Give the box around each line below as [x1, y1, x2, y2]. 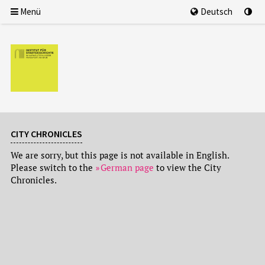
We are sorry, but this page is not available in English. [10, 149, 229, 161]
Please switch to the [10, 161, 95, 173]
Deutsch [201, 6, 233, 17]
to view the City [153, 161, 221, 173]
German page [100, 161, 154, 173]
